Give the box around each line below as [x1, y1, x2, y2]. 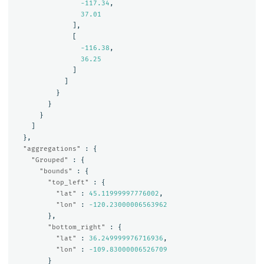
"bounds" [39, 167, 72, 175]
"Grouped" [31, 156, 68, 164]
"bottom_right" [47, 223, 105, 231]
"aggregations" [22, 144, 81, 153]
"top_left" [47, 178, 89, 186]
